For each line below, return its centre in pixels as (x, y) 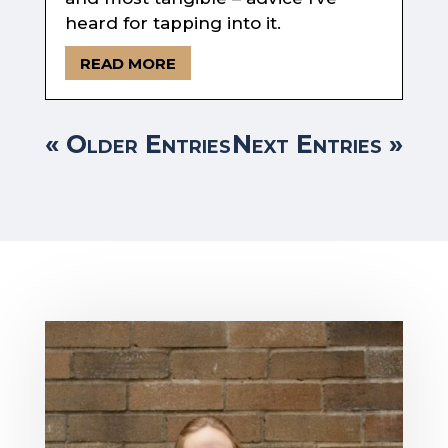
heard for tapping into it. (172, 23)
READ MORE (127, 63)
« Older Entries (137, 144)
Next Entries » (318, 144)
